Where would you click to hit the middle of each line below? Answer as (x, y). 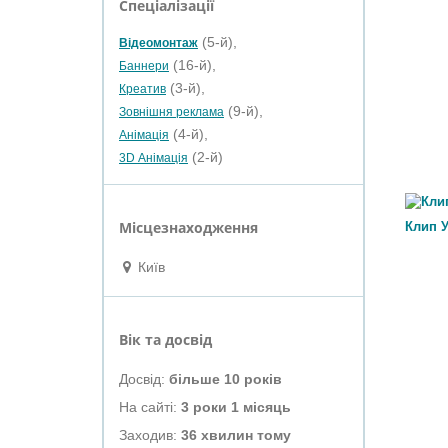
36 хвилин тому (236, 435)
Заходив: (150, 435)
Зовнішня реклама (171, 112)
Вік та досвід (165, 339)
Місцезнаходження (188, 227)
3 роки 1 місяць (236, 407)
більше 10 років (225, 379)
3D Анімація (153, 158)
